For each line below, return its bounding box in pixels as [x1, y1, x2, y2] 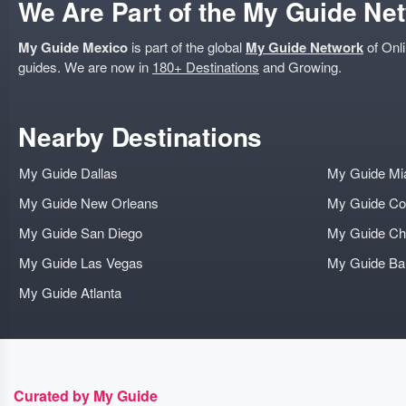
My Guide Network [246, 37, 363, 57]
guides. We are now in [18, 57, 152, 76]
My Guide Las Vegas [19, 253, 143, 272]
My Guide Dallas [19, 163, 118, 182]
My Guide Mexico [18, 37, 128, 57]
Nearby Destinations [18, 118, 263, 155]
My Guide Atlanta [19, 283, 121, 302]
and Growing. [259, 57, 342, 76]
